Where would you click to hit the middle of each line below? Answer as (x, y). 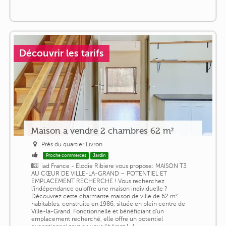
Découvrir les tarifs (62, 53)
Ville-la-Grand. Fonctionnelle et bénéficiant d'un (97, 212)
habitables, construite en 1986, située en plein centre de (108, 204)
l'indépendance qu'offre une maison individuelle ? (99, 189)
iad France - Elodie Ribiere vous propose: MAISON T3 (114, 166)
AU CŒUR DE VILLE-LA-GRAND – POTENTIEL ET (99, 174)
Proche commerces (66, 156)
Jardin (99, 156)
